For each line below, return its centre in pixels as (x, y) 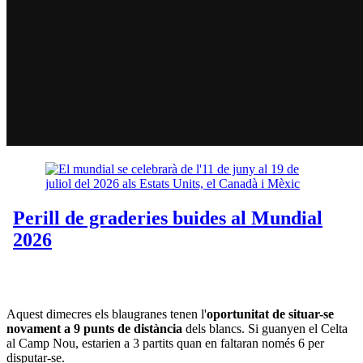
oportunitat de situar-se (270, 314)
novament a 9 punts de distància (96, 329)
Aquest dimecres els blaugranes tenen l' (107, 314)
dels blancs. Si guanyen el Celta (267, 329)
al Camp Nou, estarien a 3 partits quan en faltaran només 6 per (165, 344)
